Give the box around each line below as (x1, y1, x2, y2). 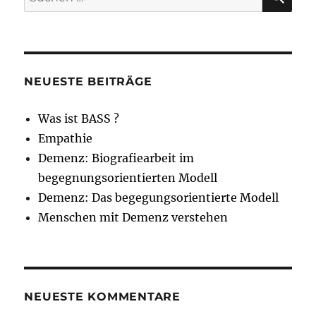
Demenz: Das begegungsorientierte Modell (38, 190, 279, 205)
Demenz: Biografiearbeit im (38, 151, 195, 166)
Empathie (38, 131, 93, 146)
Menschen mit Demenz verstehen (38, 210, 229, 225)
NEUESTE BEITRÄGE (24, 75, 152, 89)
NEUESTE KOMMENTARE (24, 290, 181, 304)
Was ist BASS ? (38, 111, 120, 126)
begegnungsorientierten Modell (38, 171, 218, 186)
